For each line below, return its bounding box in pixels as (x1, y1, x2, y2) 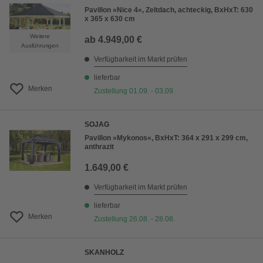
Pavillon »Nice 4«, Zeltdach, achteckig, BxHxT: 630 (85, 6, 253, 15)
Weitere (30, 33, 50, 40)
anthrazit (85, 143, 114, 151)
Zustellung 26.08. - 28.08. (94, 215, 175, 224)
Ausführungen (21, 42, 59, 49)
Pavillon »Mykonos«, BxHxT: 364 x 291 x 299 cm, (85, 134, 248, 143)
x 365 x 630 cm (85, 15, 135, 23)
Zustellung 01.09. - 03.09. (94, 87, 175, 96)
